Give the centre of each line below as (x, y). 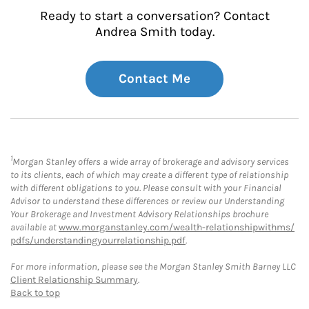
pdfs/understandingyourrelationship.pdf (98, 241)
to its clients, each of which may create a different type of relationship (149, 175)
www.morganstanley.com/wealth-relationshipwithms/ (177, 228)
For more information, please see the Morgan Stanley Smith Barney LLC (153, 267)
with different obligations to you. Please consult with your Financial (146, 188)
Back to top (35, 293)
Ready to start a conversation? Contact (154, 16)
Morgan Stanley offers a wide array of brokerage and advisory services (151, 162)
